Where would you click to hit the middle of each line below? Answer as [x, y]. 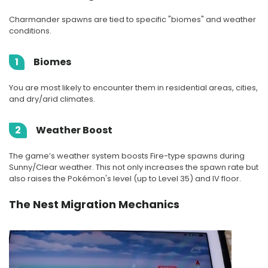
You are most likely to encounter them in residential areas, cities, [133, 87]
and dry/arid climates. [52, 99]
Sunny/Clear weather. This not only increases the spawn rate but [134, 167]
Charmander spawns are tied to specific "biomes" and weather [133, 19]
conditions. [30, 31]
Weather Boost [73, 130]
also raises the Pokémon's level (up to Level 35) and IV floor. [125, 178]
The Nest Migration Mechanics [94, 204]
